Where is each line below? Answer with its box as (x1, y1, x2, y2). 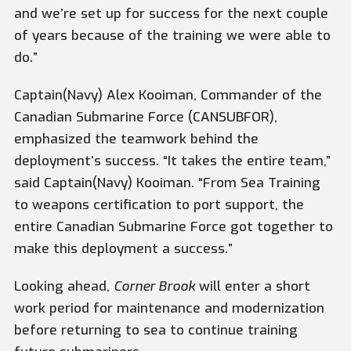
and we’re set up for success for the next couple (13, 4, 328, 23)
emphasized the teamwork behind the (13, 130, 259, 149)
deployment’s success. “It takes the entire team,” (13, 152, 331, 171)
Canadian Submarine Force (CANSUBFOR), (13, 108, 277, 127)
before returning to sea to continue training (13, 321, 298, 340)
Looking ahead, (13, 277, 114, 296)
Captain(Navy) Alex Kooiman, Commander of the (13, 86, 322, 105)
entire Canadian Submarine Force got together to (13, 218, 333, 237)
